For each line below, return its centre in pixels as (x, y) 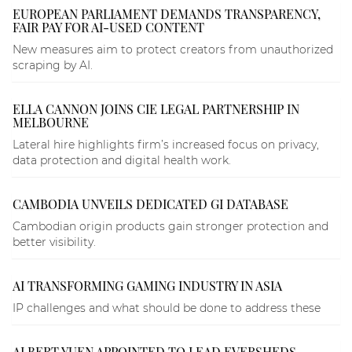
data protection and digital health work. (122, 161)
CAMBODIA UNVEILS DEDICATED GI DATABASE (150, 204)
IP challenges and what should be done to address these (167, 308)
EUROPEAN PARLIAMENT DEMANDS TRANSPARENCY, (167, 14)
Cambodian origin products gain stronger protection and (170, 227)
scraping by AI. (53, 66)
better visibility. (54, 242)
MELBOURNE (51, 123)
